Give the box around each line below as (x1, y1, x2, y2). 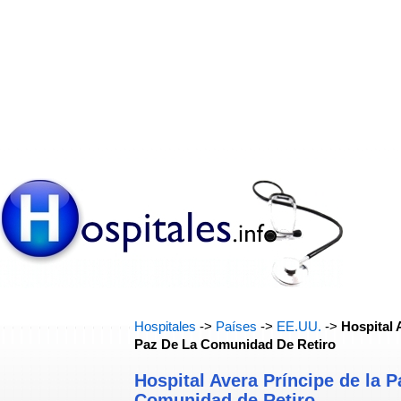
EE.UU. (277, 320, 321, 334)
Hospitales (134, 320, 196, 334)
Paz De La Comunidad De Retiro (134, 337, 336, 352)
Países (216, 320, 257, 334)
